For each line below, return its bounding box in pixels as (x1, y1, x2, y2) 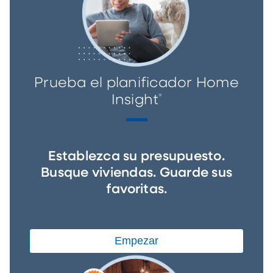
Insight (111, 93, 159, 108)
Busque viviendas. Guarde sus (41, 166, 232, 180)
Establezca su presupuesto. (48, 150, 225, 164)
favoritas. (105, 183, 168, 197)
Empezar (114, 235, 159, 247)
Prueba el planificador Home (34, 76, 239, 91)
